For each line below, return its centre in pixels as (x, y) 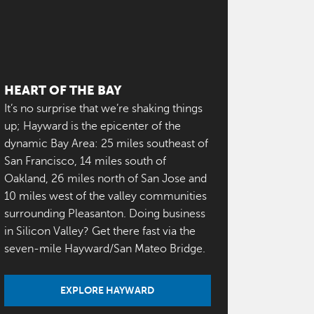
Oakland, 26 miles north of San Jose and (105, 179)
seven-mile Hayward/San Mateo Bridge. (104, 249)
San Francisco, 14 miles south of (85, 162)
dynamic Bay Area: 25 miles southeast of (106, 144)
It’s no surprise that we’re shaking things (103, 109)
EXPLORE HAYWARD (108, 291)
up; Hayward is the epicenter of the (92, 127)
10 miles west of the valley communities (105, 197)
